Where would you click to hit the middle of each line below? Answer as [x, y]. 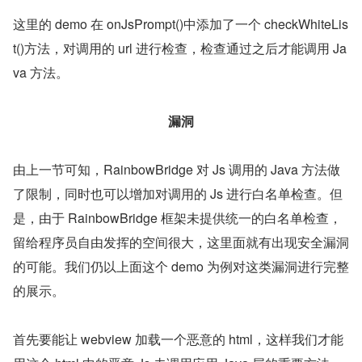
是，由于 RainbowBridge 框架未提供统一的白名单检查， [177, 217]
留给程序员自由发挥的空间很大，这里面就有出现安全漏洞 [181, 242]
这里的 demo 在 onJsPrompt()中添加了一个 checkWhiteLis [181, 23]
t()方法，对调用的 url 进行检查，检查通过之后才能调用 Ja [180, 48]
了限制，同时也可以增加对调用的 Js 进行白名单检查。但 [178, 193]
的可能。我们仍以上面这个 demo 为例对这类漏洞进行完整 [181, 266]
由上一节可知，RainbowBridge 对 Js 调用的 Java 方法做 [177, 169]
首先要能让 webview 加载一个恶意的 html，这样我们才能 [178, 339]
